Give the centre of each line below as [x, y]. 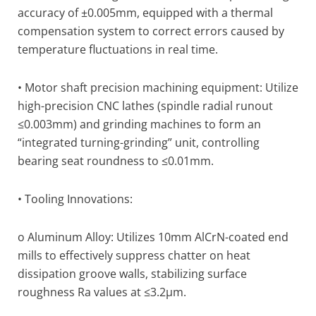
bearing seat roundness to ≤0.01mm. [116, 161]
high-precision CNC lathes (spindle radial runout [145, 106]
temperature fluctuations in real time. [118, 49]
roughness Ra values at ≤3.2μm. [102, 292]
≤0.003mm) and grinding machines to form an [139, 124]
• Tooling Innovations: [75, 199]
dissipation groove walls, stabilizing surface [132, 274]
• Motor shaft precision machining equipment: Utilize [158, 87]
